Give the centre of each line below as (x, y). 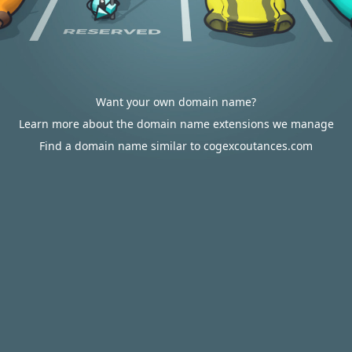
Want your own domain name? (176, 102)
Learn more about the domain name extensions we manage (176, 124)
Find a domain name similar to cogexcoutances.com (176, 146)
